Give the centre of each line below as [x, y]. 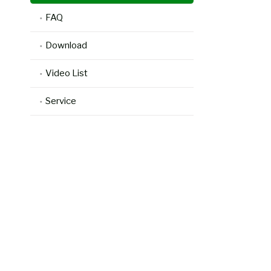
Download [66, 45]
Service [61, 101]
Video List [67, 73]
